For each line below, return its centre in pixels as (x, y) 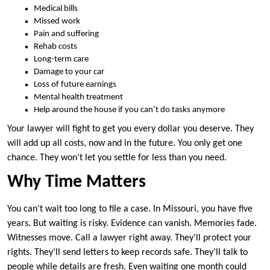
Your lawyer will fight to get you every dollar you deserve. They (130, 129)
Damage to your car (69, 72)
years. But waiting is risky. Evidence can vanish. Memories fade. (132, 223)
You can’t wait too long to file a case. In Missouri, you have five (130, 209)
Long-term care (61, 59)
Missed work (57, 21)
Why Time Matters (77, 182)
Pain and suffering (66, 34)
